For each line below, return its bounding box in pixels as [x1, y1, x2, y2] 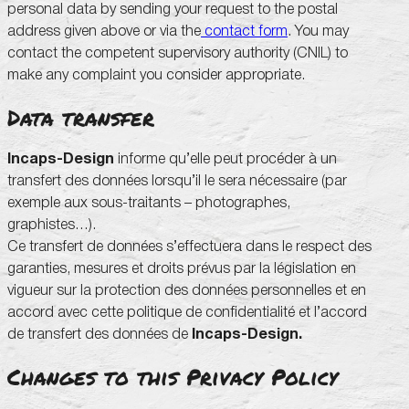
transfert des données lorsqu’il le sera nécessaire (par [7, 173, 347, 188]
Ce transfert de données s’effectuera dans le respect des [7, 239, 372, 254]
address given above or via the [7, 25, 201, 39]
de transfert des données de [7, 327, 192, 341]
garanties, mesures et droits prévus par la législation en [7, 261, 356, 276]
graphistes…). [7, 217, 96, 232]
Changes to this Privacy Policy [7, 361, 338, 393]
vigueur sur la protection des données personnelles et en [7, 283, 366, 298]
